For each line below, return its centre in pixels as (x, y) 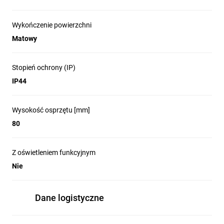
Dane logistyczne (69, 198)
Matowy (24, 38)
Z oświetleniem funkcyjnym (54, 152)
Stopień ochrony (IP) (44, 67)
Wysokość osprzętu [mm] (51, 110)
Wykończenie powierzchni (52, 25)
